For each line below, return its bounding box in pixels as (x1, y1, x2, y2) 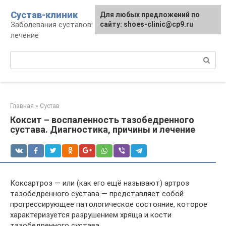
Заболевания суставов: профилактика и (11, 20, 152, 29)
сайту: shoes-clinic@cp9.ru (100, 20, 193, 28)
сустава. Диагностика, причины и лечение (10, 124, 195, 135)
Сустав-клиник (11, 10, 78, 20)
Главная (10, 102, 34, 109)
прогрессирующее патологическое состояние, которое (10, 200, 207, 209)
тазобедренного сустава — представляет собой (10, 189, 184, 198)
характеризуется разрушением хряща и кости (10, 210, 172, 219)
